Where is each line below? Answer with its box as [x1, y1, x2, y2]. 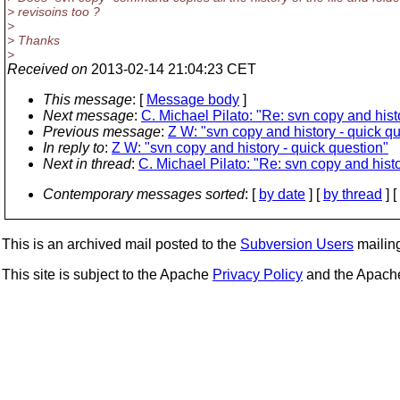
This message [43, 92, 132, 107]
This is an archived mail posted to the [2, 237, 240, 252]
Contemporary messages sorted [43, 187, 245, 202]
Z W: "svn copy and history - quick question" [112, 140, 388, 155]
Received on [7, 62, 87, 77]
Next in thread [43, 156, 131, 171]
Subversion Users [240, 237, 354, 252]
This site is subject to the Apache [2, 267, 212, 282]
